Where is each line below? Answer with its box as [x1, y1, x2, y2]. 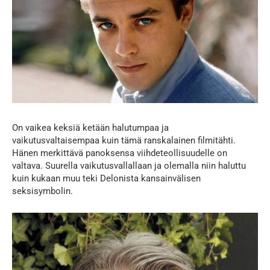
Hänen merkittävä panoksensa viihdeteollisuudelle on [12, 147, 227, 159]
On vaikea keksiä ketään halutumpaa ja [12, 122, 169, 133]
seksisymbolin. [12, 185, 73, 196]
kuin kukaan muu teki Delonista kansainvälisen [12, 172, 201, 184]
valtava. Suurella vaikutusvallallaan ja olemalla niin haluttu [12, 160, 246, 171]
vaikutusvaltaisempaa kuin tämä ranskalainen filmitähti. [12, 134, 236, 146]
